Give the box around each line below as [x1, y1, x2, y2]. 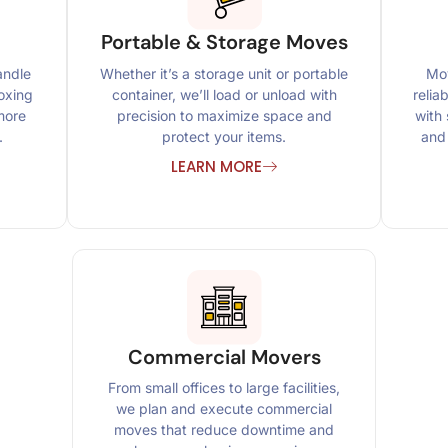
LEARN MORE [171, 155, 262, 177]
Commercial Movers [127, 343, 321, 370]
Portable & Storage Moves [100, 29, 348, 56]
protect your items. [162, 127, 286, 145]
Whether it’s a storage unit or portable [100, 64, 348, 82]
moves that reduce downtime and [114, 421, 334, 439]
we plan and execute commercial [116, 400, 332, 418]
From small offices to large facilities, [108, 379, 340, 397]
